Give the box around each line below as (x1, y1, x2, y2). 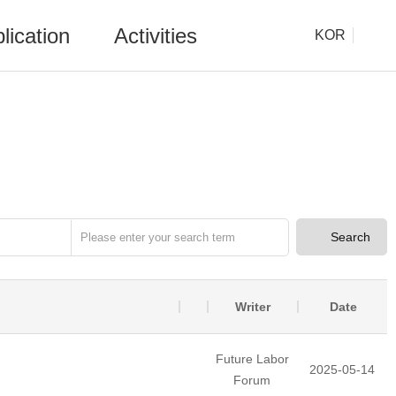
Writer (235, 300, 270, 314)
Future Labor (215, 352, 289, 366)
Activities (114, 24, 197, 48)
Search (331, 230, 370, 244)
